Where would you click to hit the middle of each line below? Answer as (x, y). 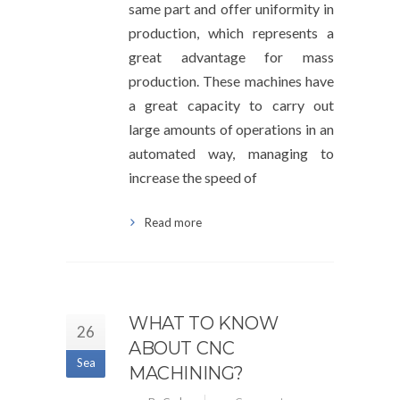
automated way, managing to (231, 153)
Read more (173, 222)
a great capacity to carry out (231, 105)
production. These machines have (231, 81)
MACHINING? (186, 373)
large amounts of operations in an (231, 129)
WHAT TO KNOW (204, 323)
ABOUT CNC (182, 348)
